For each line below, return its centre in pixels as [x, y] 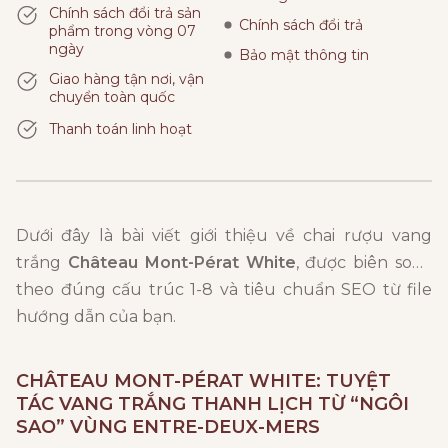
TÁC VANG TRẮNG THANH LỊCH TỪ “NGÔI [212, 404]
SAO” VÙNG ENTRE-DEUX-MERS [168, 427]
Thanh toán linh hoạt [120, 129]
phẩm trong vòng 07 [122, 31]
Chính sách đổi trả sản [124, 13]
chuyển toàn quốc [111, 97]
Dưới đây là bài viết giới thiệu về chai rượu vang [224, 236]
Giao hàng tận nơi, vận [126, 79]
